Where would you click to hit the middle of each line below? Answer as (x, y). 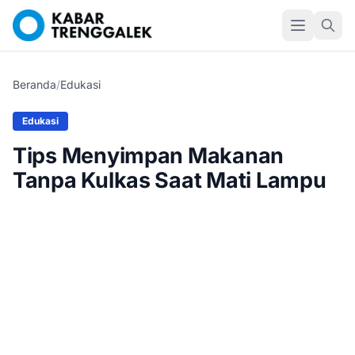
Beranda (34, 84)
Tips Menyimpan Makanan (149, 156)
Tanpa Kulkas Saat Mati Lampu (170, 180)
